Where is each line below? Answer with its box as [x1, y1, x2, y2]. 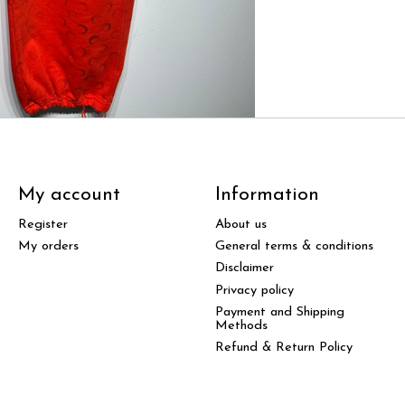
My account [17, 184, 120, 204]
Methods [214, 318, 268, 333]
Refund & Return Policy [214, 340, 353, 354]
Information [214, 184, 319, 204]
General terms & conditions [214, 240, 373, 254]
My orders [17, 240, 79, 254]
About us [214, 218, 267, 232]
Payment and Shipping [214, 305, 344, 319]
